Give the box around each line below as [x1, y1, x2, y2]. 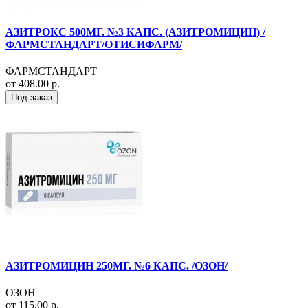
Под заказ [11, 92, 52, 103]
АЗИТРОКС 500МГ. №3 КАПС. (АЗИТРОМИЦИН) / [5, 26, 265, 38]
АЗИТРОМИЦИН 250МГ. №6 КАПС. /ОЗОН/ [5, 259, 228, 272]
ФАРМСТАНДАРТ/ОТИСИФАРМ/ [5, 38, 182, 51]
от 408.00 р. [5, 78, 60, 90]
